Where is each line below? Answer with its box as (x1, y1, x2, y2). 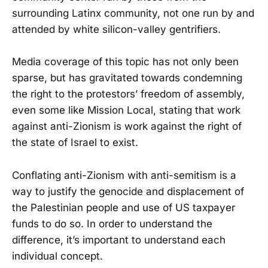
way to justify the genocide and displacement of (12, 185, 244, 197)
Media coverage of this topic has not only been (12, 56, 239, 68)
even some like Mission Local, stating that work (12, 104, 240, 117)
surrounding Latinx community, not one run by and (12, 7, 254, 20)
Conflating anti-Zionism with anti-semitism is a (12, 169, 236, 181)
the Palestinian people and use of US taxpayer (12, 201, 235, 214)
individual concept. (12, 249, 103, 262)
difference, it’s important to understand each (12, 233, 226, 246)
